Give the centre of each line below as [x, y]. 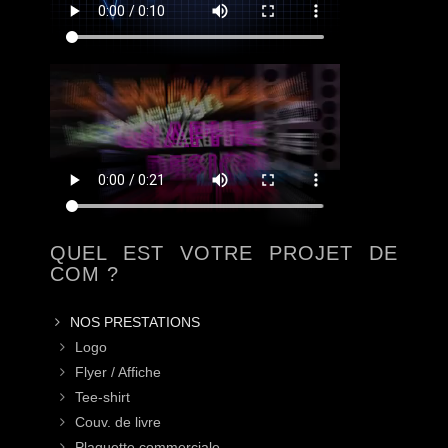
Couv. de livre [118, 422]
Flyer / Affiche [118, 372]
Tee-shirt [102, 397]
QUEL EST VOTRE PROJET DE [224, 253]
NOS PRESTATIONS [135, 322]
